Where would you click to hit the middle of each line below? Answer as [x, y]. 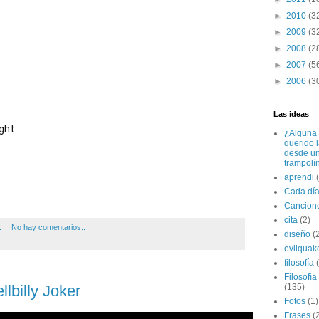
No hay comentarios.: [49, 227]
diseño [297, 234]
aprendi [299, 177]
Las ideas [291, 114]
